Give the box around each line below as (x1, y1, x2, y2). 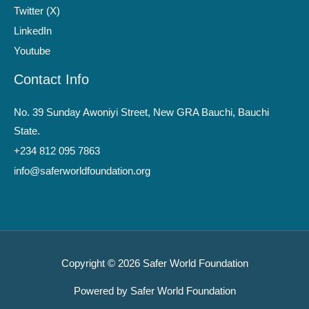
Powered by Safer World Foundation (73, 285, 236, 297)
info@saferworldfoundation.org (14, 166, 150, 177)
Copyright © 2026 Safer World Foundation (61, 257, 248, 269)
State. (14, 126, 40, 137)
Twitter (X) (14, 6, 60, 17)
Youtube (14, 46, 50, 57)
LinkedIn (14, 26, 52, 37)
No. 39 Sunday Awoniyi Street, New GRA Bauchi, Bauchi (14, 107, 269, 119)
